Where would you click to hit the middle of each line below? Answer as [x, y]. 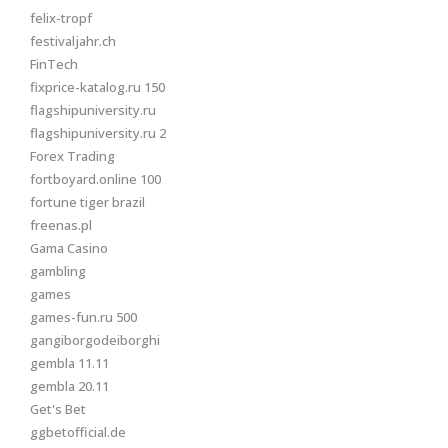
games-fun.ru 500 [83, 317]
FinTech [54, 64]
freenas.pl [61, 225]
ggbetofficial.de [78, 432]
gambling [58, 271]
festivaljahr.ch [73, 41]
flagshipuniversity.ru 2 [98, 133]
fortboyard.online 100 [95, 179]
